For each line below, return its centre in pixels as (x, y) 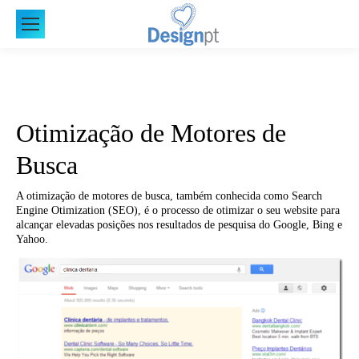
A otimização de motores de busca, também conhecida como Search (169, 196)
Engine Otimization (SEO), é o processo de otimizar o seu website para (178, 210)
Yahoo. (32, 239)
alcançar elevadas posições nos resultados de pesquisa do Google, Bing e (179, 225)
